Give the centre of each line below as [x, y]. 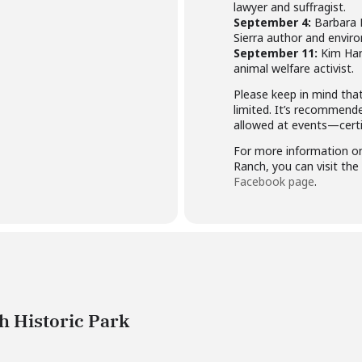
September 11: [276, 53]
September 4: [272, 22]
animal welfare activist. [294, 68]
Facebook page [274, 181]
